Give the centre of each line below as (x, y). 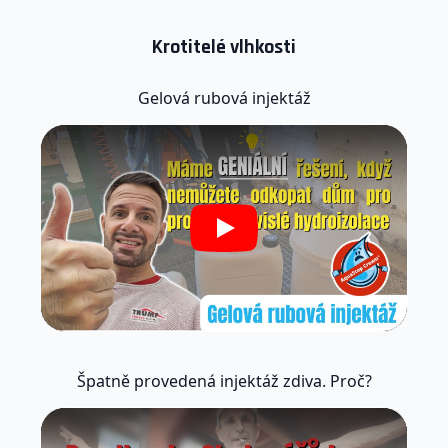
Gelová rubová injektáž (224, 98)
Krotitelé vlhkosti (224, 47)
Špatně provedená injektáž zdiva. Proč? (224, 381)
